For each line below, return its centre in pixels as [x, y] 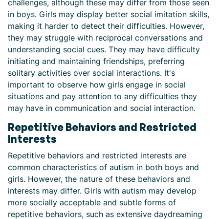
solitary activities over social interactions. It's [91, 73]
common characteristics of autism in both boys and [103, 167]
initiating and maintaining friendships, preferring [96, 61]
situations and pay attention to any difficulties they [102, 96]
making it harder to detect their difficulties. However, [106, 26]
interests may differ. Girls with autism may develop [102, 191]
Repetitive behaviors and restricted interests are [97, 155]
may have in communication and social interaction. [102, 108]
